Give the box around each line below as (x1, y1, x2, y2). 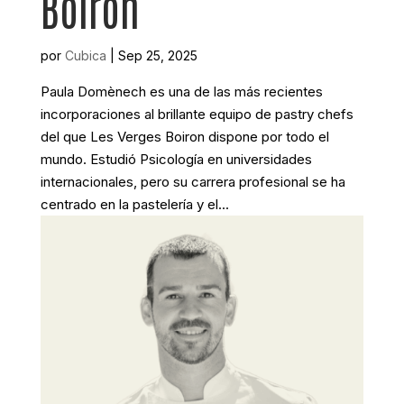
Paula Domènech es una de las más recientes (40, 82, 323, 100)
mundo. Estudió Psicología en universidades (40, 150, 312, 168)
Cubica (64, 47, 106, 63)
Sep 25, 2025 (117, 47, 197, 63)
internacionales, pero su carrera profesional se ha (40, 172, 345, 190)
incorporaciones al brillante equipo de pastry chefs (40, 105, 353, 123)
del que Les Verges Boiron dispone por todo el (40, 127, 329, 145)
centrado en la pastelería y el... (40, 195, 229, 213)
